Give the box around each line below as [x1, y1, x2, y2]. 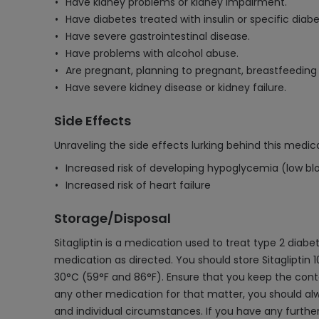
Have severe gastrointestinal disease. [66, 29, 250, 43]
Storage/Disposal [54, 209, 171, 227]
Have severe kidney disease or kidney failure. [66, 80, 286, 95]
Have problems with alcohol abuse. [66, 46, 239, 61]
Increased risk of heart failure [66, 178, 211, 192]
